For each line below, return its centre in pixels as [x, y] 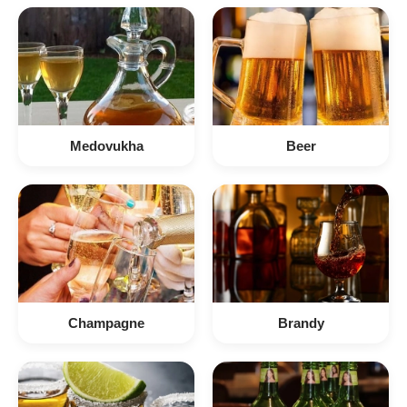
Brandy [301, 323]
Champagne [106, 323]
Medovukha [106, 145]
